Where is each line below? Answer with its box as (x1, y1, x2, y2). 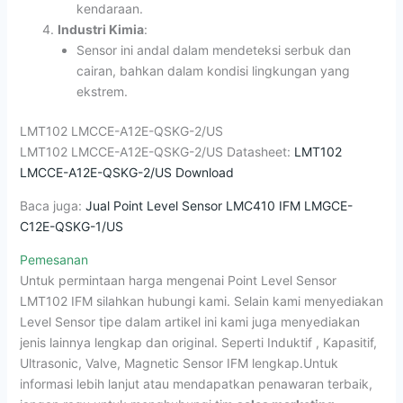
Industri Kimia (57, 21, 144, 37)
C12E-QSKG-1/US (19, 218, 123, 234)
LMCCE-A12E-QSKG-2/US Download (19, 164, 234, 180)
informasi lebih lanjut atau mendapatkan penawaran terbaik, (19, 375, 372, 391)
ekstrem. (76, 83, 128, 99)
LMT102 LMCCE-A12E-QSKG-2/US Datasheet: (19, 143, 294, 159)
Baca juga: (19, 197, 85, 213)
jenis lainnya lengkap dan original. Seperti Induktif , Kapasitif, (19, 334, 377, 350)
